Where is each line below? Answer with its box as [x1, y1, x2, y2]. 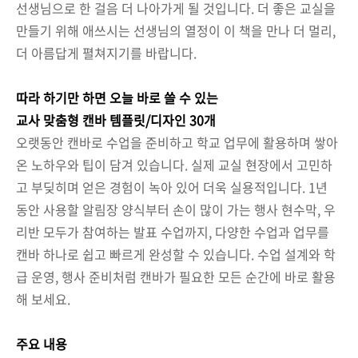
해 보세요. [16, 288, 70, 308]
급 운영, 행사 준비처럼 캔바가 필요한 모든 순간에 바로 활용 [16, 266, 336, 286]
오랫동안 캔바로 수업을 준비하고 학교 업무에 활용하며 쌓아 [16, 132, 338, 152]
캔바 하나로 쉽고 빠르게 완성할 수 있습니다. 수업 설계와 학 [16, 244, 336, 264]
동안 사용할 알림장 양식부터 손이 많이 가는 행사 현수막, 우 [16, 199, 336, 219]
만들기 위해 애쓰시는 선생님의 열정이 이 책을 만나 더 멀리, [16, 20, 336, 40]
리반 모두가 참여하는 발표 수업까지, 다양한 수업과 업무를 [16, 221, 329, 241]
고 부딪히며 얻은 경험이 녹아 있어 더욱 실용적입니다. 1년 [16, 177, 328, 197]
